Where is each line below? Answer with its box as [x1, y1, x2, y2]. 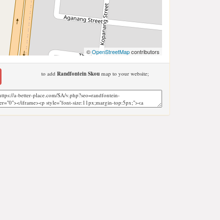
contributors [130, 48, 160, 55]
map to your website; [99, 70, 149, 77]
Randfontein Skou [56, 70, 100, 78]
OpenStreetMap [92, 48, 130, 55]
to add [41, 70, 57, 77]
